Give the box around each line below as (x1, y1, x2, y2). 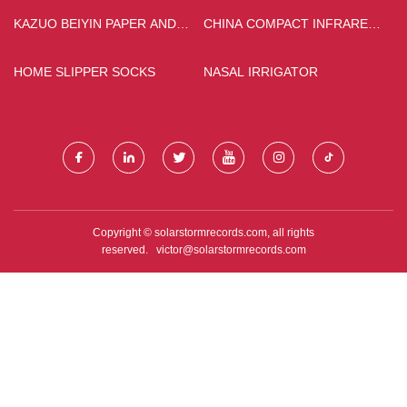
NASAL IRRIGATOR (203, 64, 318, 79)
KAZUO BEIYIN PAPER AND (14, 15, 176, 31)
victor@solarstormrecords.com (155, 243, 306, 256)
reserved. (101, 243, 156, 256)
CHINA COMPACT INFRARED (203, 15, 377, 31)
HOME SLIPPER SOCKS (14, 64, 155, 79)
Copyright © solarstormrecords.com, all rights (93, 225, 314, 239)
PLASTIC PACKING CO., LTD (14, 36, 183, 52)
